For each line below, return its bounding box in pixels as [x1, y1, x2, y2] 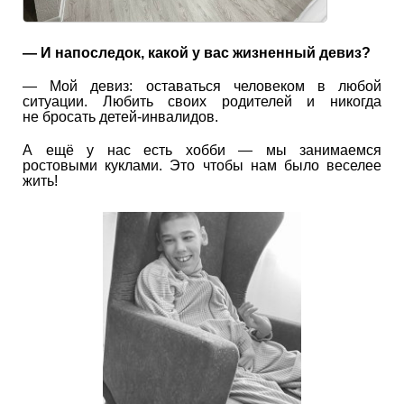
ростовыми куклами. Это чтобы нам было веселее [23, 158, 381, 173]
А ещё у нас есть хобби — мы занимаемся [23, 142, 381, 158]
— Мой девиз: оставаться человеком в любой [23, 78, 381, 94]
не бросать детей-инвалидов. [23, 109, 218, 124]
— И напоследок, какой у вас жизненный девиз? [23, 45, 371, 60]
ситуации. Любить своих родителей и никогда [23, 94, 381, 109]
